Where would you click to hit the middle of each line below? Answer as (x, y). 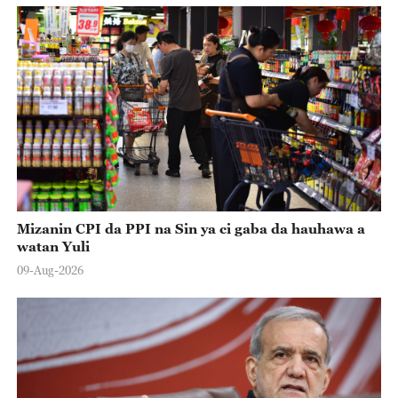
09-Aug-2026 (50, 271)
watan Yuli (53, 247)
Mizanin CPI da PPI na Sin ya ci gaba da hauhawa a (191, 229)
